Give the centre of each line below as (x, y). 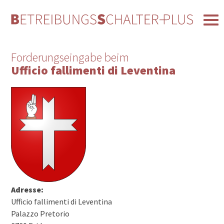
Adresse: (27, 189)
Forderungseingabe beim (70, 57)
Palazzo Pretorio (40, 213)
